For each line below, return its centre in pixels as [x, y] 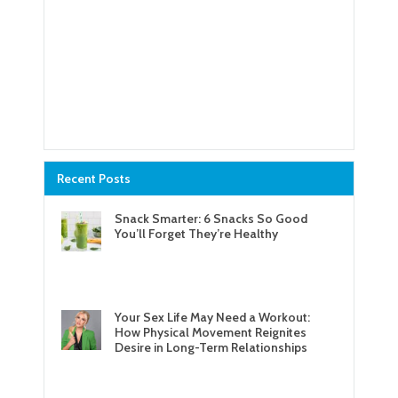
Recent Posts [94, 178]
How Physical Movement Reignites [210, 332]
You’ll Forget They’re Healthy [196, 233]
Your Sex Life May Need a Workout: [212, 317]
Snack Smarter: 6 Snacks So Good [211, 218]
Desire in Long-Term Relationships [211, 347]
